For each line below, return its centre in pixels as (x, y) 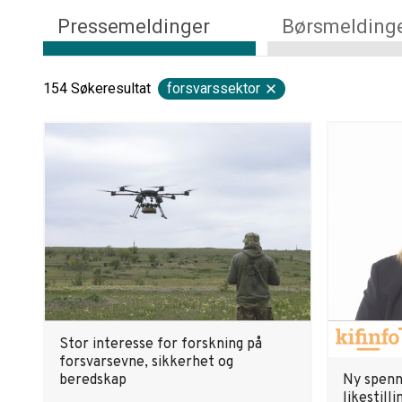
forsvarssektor (214, 88)
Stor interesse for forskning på (161, 345)
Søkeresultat (111, 88)
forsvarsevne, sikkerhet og (146, 363)
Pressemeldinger (134, 26)
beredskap (93, 380)
